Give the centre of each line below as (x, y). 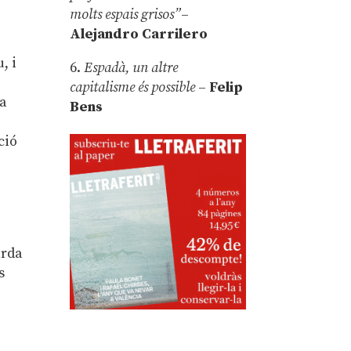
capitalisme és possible (133, 87)
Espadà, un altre (131, 67)
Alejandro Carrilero (139, 34)
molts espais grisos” (126, 14)
